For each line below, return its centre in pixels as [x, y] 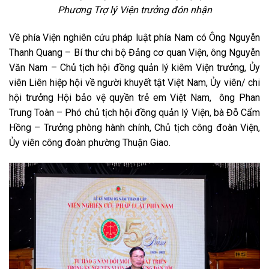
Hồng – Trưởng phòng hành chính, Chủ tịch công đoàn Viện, [134, 128]
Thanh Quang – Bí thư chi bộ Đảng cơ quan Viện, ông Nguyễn [134, 53]
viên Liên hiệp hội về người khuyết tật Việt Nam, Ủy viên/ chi [134, 83]
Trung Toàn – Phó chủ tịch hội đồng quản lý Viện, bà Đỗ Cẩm [134, 113]
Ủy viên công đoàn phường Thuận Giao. [90, 143]
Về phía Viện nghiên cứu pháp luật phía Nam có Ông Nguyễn [134, 38]
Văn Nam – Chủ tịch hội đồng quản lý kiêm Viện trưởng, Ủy [134, 68]
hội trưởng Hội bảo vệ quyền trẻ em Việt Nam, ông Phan [134, 98]
